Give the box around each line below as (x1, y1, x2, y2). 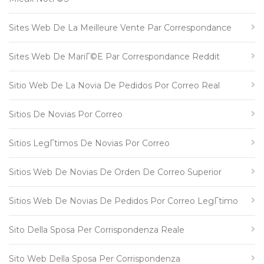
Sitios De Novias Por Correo (9, 109, 123, 120)
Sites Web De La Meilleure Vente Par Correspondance (9, 22, 232, 33)
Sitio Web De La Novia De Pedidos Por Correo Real (9, 80, 220, 91)
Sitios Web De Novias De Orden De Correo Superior (9, 167, 222, 177)
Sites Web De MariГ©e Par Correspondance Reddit (9, 51, 220, 62)
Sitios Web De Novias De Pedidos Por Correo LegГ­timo (9, 196, 238, 206)
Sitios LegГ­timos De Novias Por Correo (9, 138, 170, 148)
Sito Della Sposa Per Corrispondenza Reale (9, 225, 184, 235)
